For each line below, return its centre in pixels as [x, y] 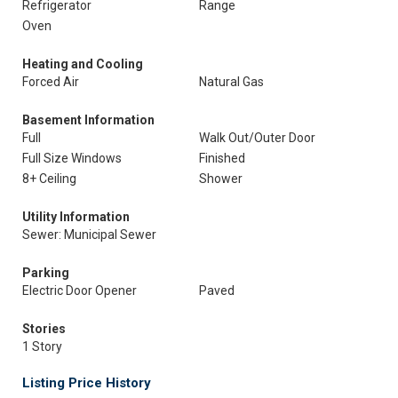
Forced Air [51, 82]
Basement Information [88, 120]
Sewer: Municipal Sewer [89, 235]
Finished [222, 158]
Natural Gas [231, 82]
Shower [221, 179]
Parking [46, 273]
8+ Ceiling [49, 179]
